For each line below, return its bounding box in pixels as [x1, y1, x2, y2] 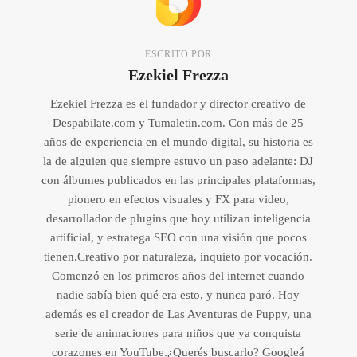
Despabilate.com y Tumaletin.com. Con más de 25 [53, 116, 304, 129]
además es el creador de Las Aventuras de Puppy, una [45, 307, 312, 320]
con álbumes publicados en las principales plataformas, [41, 173, 316, 186]
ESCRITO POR [145, 48, 212, 60]
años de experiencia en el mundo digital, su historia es [43, 135, 313, 148]
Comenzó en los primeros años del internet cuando [52, 269, 305, 282]
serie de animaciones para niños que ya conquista [55, 326, 302, 339]
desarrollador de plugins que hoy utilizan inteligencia [45, 211, 311, 225]
